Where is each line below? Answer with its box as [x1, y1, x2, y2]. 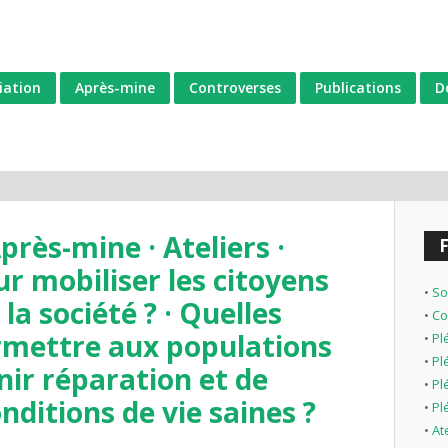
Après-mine [75, 77, 155, 97]
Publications [315, 77, 401, 97]
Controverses [189, 77, 281, 97]
